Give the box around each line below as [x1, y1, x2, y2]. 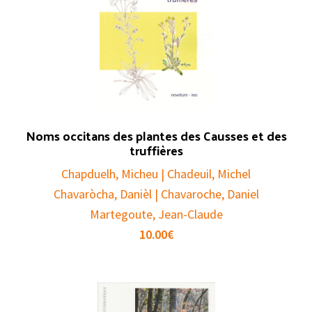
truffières [129, 139, 183, 162]
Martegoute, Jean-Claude [89, 206, 223, 223]
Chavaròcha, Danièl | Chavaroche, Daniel [53, 186, 259, 203]
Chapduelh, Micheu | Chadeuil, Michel [61, 166, 251, 182]
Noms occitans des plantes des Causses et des [25, 124, 287, 148]
